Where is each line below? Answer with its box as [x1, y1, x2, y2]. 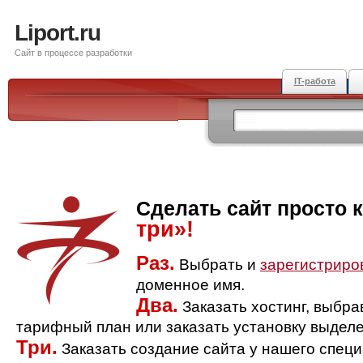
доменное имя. [136, 276, 245, 293]
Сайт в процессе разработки [15, 48, 132, 58]
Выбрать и [175, 256, 260, 273]
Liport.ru [15, 20, 100, 45]
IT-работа [293, 76, 335, 86]
